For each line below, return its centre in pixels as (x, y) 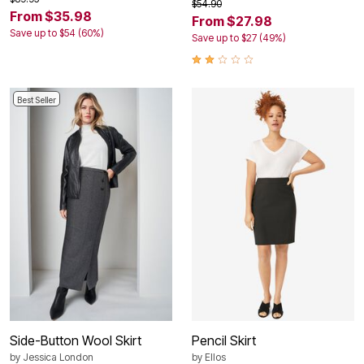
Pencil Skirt (224, 341)
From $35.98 (51, 16)
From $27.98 (232, 21)
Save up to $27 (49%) (239, 37)
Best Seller (37, 100)
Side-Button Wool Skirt (76, 341)
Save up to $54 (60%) (57, 32)
